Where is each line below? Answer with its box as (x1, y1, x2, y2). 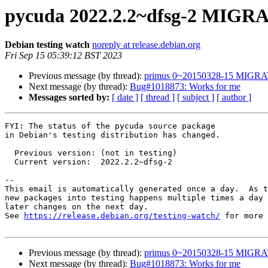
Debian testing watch (5, 39, 90, 50)
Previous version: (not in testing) (5, 148, 14, 158)
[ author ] (217, 92, 251, 103)
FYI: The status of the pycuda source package (5, 121, 215, 131)
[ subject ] (177, 92, 214, 103)
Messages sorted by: (29, 92, 109, 103)
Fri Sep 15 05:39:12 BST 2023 (5, 50, 122, 61)
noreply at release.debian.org (92, 39, 200, 50)
